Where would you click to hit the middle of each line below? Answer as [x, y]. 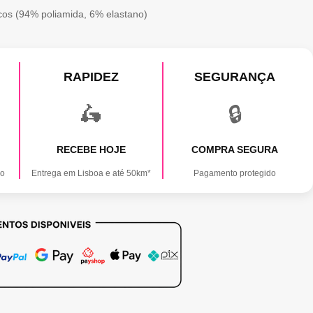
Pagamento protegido [235, 173]
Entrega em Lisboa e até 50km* [91, 173]
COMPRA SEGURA [235, 149]
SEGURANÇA [235, 77]
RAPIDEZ [91, 77]
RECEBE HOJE [91, 149]
